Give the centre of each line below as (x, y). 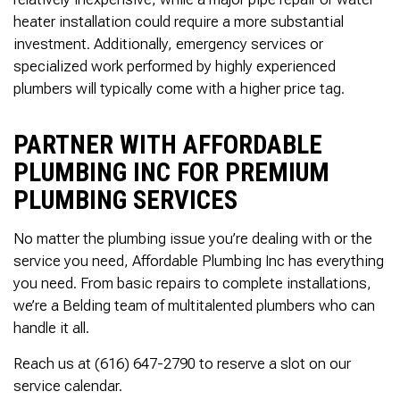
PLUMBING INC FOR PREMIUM (171, 172)
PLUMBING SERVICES (125, 200)
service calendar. (68, 385)
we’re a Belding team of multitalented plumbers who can (194, 305)
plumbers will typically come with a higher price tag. (179, 88)
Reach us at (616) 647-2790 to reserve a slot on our (182, 363)
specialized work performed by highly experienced (175, 66)
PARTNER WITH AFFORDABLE (168, 144)
